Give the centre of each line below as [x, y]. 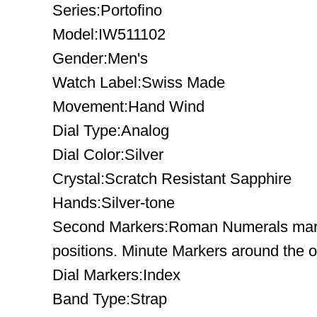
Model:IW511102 [109, 34]
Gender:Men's [100, 58]
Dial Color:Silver [108, 155]
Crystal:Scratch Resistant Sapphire [172, 179]
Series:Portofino [107, 10]
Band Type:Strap [110, 299]
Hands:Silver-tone [114, 203]
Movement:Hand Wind [128, 106]
